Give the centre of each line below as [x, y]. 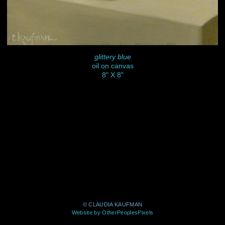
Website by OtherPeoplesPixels [113, 213]
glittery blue [113, 57]
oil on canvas [113, 66]
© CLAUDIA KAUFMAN [113, 205]
